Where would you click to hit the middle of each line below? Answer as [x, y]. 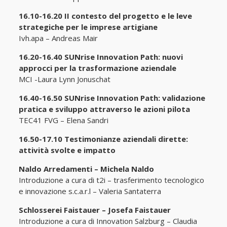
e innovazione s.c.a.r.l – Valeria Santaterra [90, 191]
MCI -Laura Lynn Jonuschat [64, 79]
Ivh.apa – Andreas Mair [58, 38]
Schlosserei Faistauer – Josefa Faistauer [96, 210]
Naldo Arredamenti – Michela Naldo [86, 168]
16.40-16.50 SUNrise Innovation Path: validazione [112, 98]
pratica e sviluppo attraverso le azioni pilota [104, 109]
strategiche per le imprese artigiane [88, 27]
